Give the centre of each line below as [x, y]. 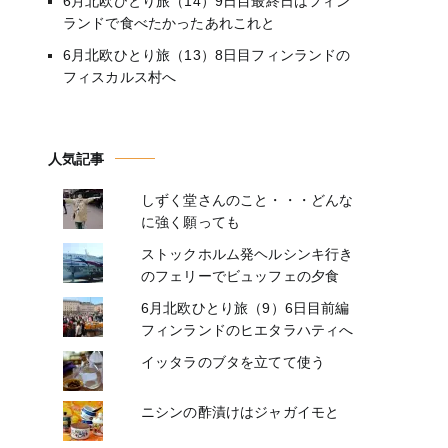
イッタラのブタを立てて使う [233, 361]
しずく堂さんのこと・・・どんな [247, 199]
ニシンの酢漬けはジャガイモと [240, 411]
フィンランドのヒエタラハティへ [247, 329]
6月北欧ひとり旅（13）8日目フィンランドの [207, 54]
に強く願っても [190, 221]
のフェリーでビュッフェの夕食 [240, 275]
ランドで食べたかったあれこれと [169, 22]
